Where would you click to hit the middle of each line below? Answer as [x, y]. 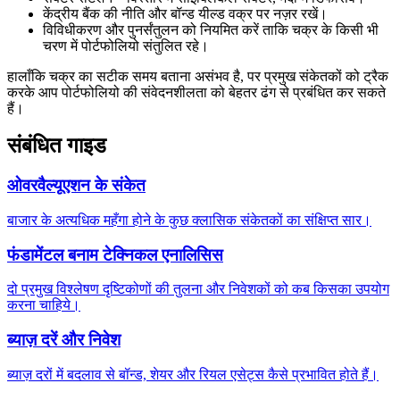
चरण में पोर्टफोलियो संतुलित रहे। [126, 46]
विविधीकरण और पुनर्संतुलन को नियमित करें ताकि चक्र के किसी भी [211, 29]
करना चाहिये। [44, 305]
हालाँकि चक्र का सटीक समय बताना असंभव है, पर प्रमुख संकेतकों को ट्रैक [198, 76]
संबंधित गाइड [57, 146]
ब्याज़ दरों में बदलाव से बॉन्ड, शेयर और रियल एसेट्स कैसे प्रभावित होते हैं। [193, 374]
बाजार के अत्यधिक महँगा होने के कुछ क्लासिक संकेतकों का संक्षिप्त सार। [189, 221]
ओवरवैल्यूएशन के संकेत [76, 186]
